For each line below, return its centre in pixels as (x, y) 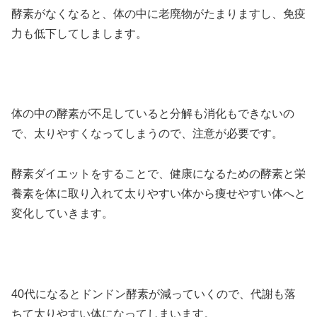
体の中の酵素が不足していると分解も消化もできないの (153, 114)
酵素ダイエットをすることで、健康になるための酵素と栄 (158, 174)
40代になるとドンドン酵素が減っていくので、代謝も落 (154, 294)
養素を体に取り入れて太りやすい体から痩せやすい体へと (158, 194)
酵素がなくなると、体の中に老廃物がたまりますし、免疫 (158, 13)
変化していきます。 (62, 214)
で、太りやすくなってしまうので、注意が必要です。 (147, 134)
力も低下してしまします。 (79, 33)
